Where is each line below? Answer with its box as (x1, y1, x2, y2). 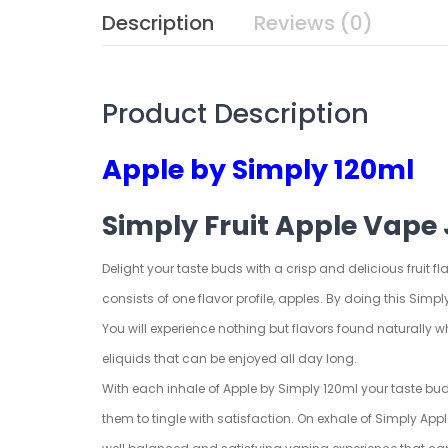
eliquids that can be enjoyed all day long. (102, 350, 360, 367)
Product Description (102, 95, 369, 132)
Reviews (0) (254, 9, 373, 37)
